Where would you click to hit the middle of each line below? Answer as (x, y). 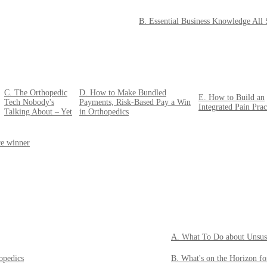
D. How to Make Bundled (123, 93)
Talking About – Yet (38, 112)
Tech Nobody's (29, 103)
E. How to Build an (232, 98)
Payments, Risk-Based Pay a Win (135, 103)
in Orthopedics (104, 112)
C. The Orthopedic (36, 93)
